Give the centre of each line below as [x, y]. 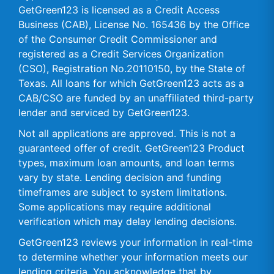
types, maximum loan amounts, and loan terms [126, 163]
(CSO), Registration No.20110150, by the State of [132, 68]
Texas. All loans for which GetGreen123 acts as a [131, 83]
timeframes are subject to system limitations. [123, 192]
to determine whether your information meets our [133, 257]
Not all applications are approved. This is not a [127, 133]
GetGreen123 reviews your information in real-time [135, 242]
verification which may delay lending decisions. [128, 221]
